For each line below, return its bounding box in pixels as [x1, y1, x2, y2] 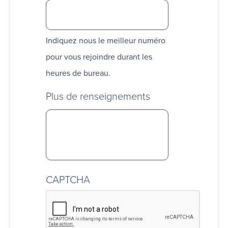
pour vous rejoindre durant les [46, 51, 152, 63]
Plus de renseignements [46, 89, 150, 104]
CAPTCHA [46, 172, 90, 187]
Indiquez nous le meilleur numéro [46, 35, 165, 46]
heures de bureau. [46, 67, 110, 79]
